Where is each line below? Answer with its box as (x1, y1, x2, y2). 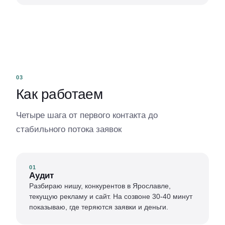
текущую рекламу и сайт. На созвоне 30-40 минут (29, 192, 192, 200)
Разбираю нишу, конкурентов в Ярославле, (29, 182, 171, 190)
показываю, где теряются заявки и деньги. (29, 203, 168, 211)
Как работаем (16, 86, 103, 102)
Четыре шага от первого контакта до (16, 110, 158, 120)
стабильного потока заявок (16, 125, 122, 134)
